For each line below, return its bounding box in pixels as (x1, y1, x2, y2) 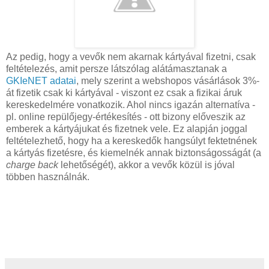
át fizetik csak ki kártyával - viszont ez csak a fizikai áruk (6, 87, 242, 98)
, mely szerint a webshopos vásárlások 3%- (76, 75, 259, 86)
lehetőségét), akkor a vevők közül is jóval (58, 159, 235, 170)
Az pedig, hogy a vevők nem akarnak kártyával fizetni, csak (6, 51, 256, 62)
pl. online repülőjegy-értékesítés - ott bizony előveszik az (6, 111, 246, 122)
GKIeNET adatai (6, 75, 76, 86)
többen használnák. (6, 171, 89, 182)
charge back (6, 159, 58, 170)
